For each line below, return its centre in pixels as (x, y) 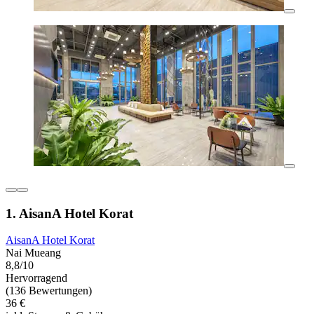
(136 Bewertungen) (49, 291)
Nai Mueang (33, 253)
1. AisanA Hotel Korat (69, 213)
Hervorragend (36, 278)
